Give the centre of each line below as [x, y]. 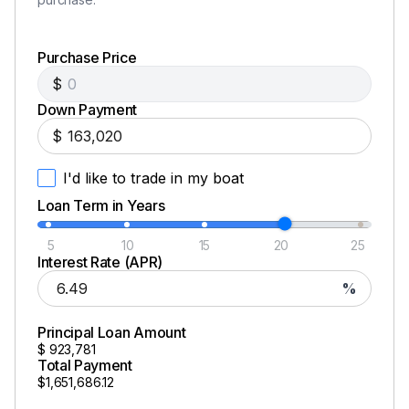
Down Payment [88, 109]
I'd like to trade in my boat [153, 178]
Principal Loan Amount [112, 332]
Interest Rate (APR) [100, 262]
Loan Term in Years [101, 205]
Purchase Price [87, 57]
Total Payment [85, 365]
